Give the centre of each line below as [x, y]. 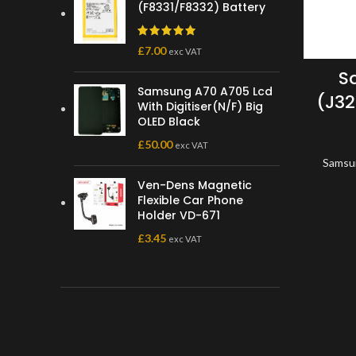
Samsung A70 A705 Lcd [205, 91]
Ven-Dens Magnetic [195, 185]
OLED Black [169, 122]
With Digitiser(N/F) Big [200, 106]
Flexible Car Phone [190, 200]
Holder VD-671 [179, 215]
